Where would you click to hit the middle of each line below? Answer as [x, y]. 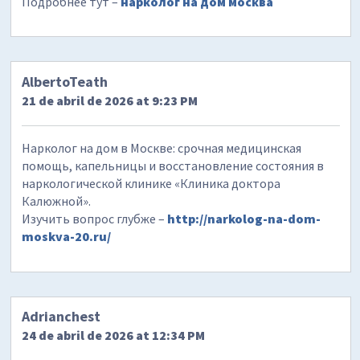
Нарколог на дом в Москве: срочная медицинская [162, 147]
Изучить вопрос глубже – [95, 218]
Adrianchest [61, 317]
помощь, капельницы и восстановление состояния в [173, 165]
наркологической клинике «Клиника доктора [151, 183]
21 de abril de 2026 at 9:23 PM [110, 100]
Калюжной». [57, 200]
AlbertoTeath [65, 81]
